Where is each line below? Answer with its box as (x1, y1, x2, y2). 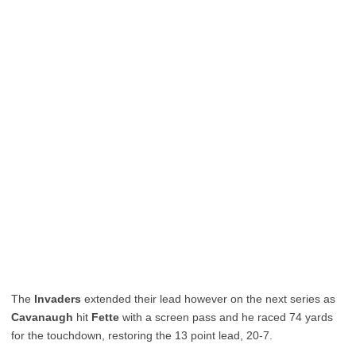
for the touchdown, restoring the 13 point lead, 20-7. (11, 329, 273, 342)
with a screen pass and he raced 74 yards (119, 311, 333, 323)
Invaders (34, 292, 81, 305)
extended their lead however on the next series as (81, 292, 335, 305)
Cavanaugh (11, 311, 73, 323)
